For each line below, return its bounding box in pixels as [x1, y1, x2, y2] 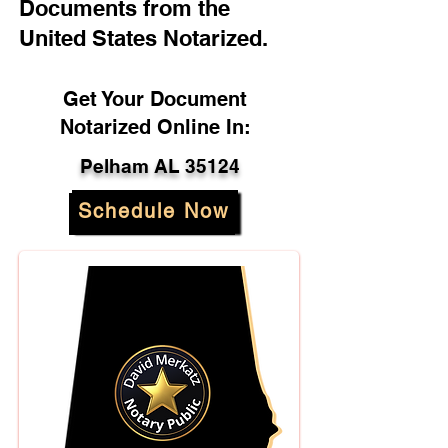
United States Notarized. [19, 25, 268, 51]
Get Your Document [63, 87, 247, 111]
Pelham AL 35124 [80, 155, 240, 177]
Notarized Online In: [59, 115, 251, 139]
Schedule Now [77, 199, 229, 223]
